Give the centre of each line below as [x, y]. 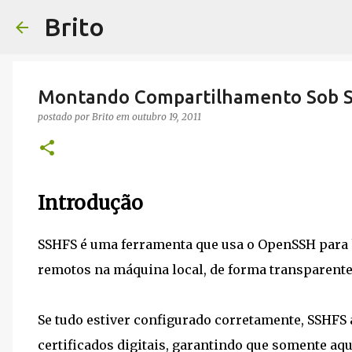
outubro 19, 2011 [167, 117]
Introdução [90, 203]
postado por [65, 117]
